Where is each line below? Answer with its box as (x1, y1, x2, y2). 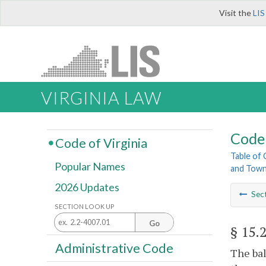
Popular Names (55, 160, 125, 173)
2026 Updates (55, 180, 119, 194)
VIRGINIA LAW (41, 88, 161, 109)
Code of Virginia (55, 135, 147, 151)
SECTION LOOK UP (55, 202, 115, 210)
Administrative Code (55, 240, 173, 256)
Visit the (219, 8, 253, 18)
